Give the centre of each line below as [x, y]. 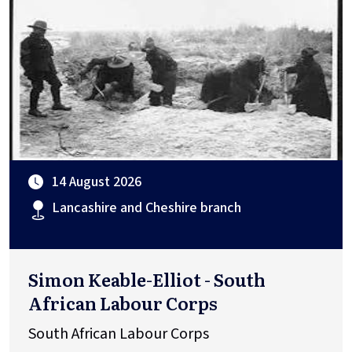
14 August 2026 [97, 182]
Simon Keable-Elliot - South [147, 280]
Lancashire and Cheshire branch [147, 208]
